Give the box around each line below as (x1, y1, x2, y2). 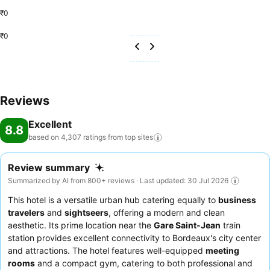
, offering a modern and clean (108, 207, 225, 218)
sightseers (64, 207, 108, 218)
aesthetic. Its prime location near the (8, 219, 154, 230)
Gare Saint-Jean (154, 219, 221, 230)
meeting (206, 245, 239, 256)
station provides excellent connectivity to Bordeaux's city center (8, 232, 261, 243)
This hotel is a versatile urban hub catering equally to (8, 194, 218, 205)
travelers (8, 207, 45, 218)
